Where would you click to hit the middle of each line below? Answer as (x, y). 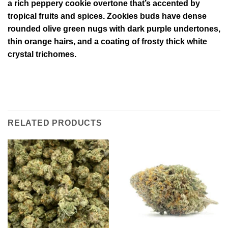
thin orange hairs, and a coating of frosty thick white (107, 42)
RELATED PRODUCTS (55, 123)
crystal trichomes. (42, 54)
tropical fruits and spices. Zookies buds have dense (107, 16)
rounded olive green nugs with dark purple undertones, (114, 29)
